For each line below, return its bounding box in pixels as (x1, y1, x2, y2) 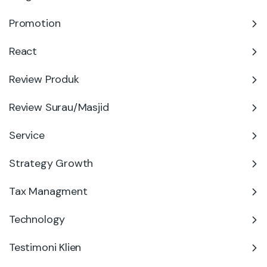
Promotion (9, 16, 61, 30)
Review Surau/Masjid (9, 100, 109, 114)
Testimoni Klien (9, 240, 82, 254)
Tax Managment (9, 184, 88, 198)
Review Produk (9, 72, 79, 86)
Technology (9, 212, 66, 226)
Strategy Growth (9, 156, 94, 170)
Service (9, 128, 45, 142)
